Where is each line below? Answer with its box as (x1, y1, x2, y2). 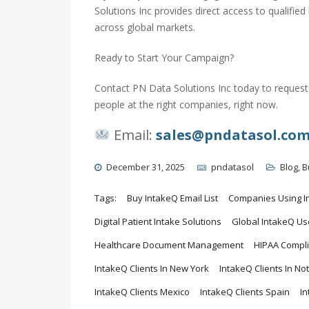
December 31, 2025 (106, 161, 185, 174)
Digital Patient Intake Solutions (94, 215, 221, 228)
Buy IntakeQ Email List (127, 192, 218, 205)
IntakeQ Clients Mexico (94, 286, 190, 299)
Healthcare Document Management (94, 239, 243, 252)
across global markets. (94, 21, 195, 34)
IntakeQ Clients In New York (94, 262, 209, 275)
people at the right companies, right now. (94, 98, 278, 112)
